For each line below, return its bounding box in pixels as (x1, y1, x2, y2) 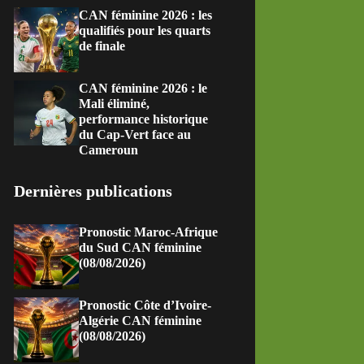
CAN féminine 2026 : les (79, 8, 213, 22)
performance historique (79, 112, 209, 126)
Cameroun (79, 143, 139, 157)
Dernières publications (14, 182, 173, 200)
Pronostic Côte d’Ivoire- (79, 298, 212, 312)
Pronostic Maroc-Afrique (79, 225, 219, 239)
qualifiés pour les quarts (79, 24, 211, 37)
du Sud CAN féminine (79, 240, 202, 254)
